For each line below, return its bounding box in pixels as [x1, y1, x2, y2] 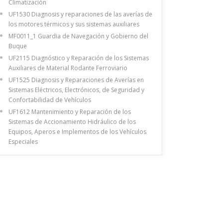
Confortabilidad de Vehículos [8, 95, 91, 104]
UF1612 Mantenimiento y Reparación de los [8, 107, 131, 116]
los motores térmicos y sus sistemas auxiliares [8, 19, 139, 28]
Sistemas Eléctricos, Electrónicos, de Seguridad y [8, 85, 144, 94]
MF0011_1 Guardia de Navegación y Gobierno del [8, 31, 148, 40]
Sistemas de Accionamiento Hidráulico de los [8, 117, 136, 126]
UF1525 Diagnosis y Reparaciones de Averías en [8, 75, 144, 84]
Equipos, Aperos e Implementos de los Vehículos [8, 127, 146, 136]
